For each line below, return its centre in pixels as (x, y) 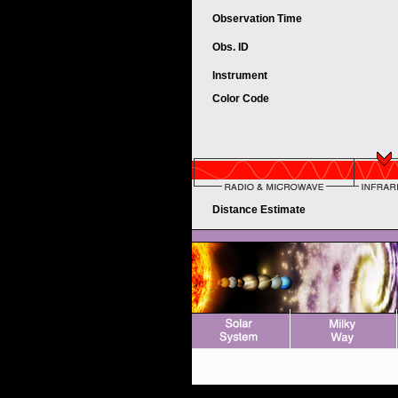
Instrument (241, 76)
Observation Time (257, 19)
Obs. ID (232, 47)
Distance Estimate (260, 210)
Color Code (242, 99)
